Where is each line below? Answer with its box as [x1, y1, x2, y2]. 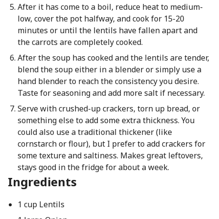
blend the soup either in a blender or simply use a [17, 64, 201, 75]
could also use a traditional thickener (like [17, 127, 172, 137]
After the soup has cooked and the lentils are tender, [17, 52, 209, 63]
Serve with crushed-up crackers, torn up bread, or [17, 103, 200, 114]
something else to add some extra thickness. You [17, 115, 195, 126]
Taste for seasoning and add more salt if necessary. [17, 88, 205, 98]
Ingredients [8, 174, 77, 190]
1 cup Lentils [17, 199, 65, 210]
